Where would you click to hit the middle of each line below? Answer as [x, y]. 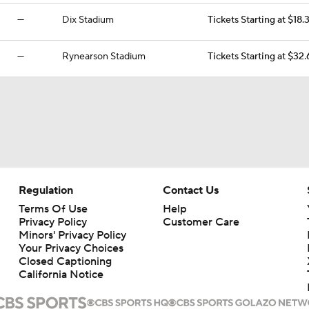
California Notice [61, 275]
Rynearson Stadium [104, 57]
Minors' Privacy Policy [72, 235]
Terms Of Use [53, 209]
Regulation [46, 190]
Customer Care [201, 222]
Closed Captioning [65, 261]
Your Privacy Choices [71, 248]
